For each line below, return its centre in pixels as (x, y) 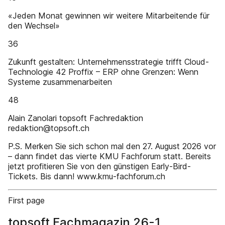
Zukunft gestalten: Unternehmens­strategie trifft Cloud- (108, 62)
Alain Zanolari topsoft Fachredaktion (76, 118)
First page (26, 200)
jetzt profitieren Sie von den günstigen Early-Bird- (99, 166)
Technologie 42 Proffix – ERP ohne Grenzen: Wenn (103, 72)
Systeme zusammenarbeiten (60, 82)
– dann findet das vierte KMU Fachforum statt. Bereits (109, 156)
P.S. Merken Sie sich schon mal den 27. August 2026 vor (112, 146)
